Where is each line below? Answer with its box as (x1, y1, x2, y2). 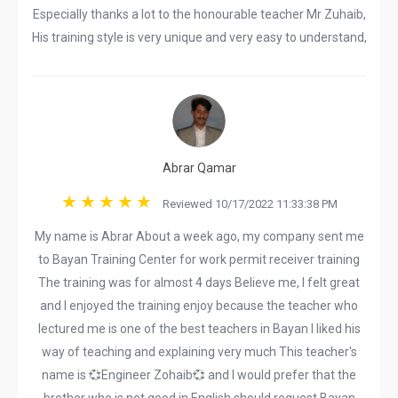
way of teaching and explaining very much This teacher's (41, 345, 357, 359)
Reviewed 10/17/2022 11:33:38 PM (154, 197, 338, 211)
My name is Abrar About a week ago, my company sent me (34, 229, 364, 243)
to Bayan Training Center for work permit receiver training (38, 252, 360, 267)
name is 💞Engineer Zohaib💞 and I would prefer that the (42, 368, 356, 382)
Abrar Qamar (162, 161, 236, 175)
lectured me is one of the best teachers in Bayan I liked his (37, 322, 361, 336)
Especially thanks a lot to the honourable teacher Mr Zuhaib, (32, 7, 366, 21)
